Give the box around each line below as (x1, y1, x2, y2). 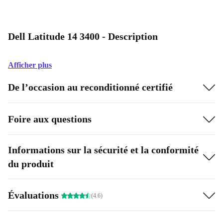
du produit (8, 158, 54, 169)
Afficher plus (8, 61, 52, 69)
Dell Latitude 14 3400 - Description (8, 31, 158, 42)
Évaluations (8, 189, 61, 201)
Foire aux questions (8, 113, 92, 124)
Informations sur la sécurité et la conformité (8, 144, 199, 155)
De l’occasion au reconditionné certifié (8, 81, 173, 93)
